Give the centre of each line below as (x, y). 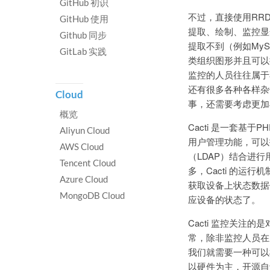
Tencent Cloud (88, 163)
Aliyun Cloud (85, 130)
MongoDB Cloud (92, 195)
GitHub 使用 (84, 19)
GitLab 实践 (83, 51)
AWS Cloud (82, 146)
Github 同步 (83, 35)
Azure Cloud (84, 179)
